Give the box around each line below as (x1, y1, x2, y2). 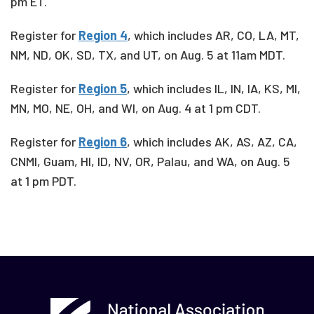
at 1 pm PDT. (11, 173, 76, 189)
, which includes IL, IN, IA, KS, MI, (127, 81, 301, 96)
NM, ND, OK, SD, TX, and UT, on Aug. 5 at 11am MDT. (11, 47, 288, 62)
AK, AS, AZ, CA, (214, 134, 297, 149)
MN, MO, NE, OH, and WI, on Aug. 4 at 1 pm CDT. (11, 100, 266, 116)
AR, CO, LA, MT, (215, 27, 299, 43)
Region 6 (78, 134, 127, 149)
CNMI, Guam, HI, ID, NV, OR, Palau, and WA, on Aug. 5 (11, 153, 290, 169)
